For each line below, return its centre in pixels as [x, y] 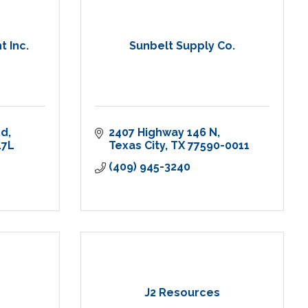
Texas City [137, 146]
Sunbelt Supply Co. [182, 46]
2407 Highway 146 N [163, 133]
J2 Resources [182, 293]
